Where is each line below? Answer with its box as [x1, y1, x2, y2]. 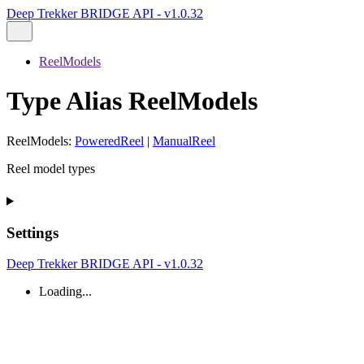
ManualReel [153, 133, 215, 148]
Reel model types [6, 161, 95, 175]
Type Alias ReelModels [6, 86, 258, 116]
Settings [6, 223, 58, 241]
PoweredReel [75, 133, 144, 148]
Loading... [39, 284, 92, 299]
